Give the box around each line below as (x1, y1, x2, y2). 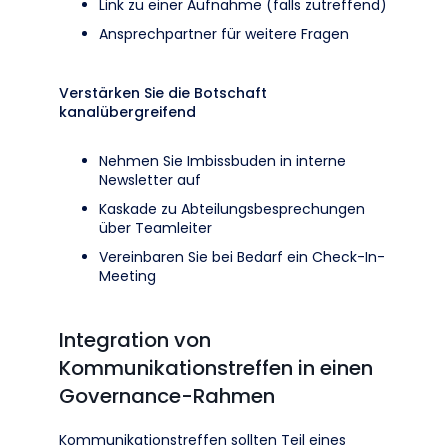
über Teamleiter (99, 218, 212, 238)
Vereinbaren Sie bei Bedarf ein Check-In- (99, 247, 385, 267)
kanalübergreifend (59, 102, 196, 122)
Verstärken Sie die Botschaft (59, 83, 267, 103)
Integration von (59, 326, 211, 354)
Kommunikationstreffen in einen (59, 354, 373, 382)
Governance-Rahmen (59, 382, 275, 410)
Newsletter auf (99, 170, 201, 190)
